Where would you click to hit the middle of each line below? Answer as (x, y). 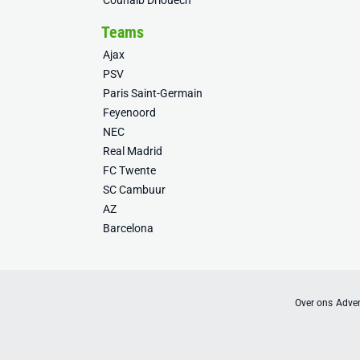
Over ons (313, 303)
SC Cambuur (134, 190)
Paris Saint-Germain (153, 93)
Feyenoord (129, 112)
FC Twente (129, 170)
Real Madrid (133, 151)
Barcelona (128, 228)
